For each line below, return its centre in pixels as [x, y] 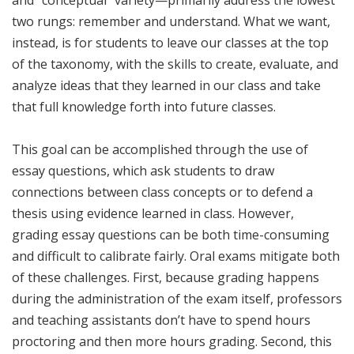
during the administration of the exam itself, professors [177, 298]
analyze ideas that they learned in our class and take [166, 85]
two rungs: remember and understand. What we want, [171, 21]
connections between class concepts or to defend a [162, 192]
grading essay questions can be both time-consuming [171, 234]
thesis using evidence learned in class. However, [153, 213]
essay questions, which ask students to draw [143, 170]
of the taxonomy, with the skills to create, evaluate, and [175, 64]
